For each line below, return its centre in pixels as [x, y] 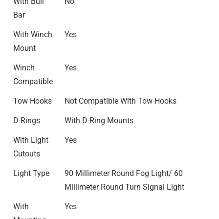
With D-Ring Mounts [99, 120]
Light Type [31, 173]
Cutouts [27, 154]
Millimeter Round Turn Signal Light [124, 187]
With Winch [33, 34]
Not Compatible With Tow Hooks [120, 101]
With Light [31, 140]
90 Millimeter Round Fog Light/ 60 [124, 173]
